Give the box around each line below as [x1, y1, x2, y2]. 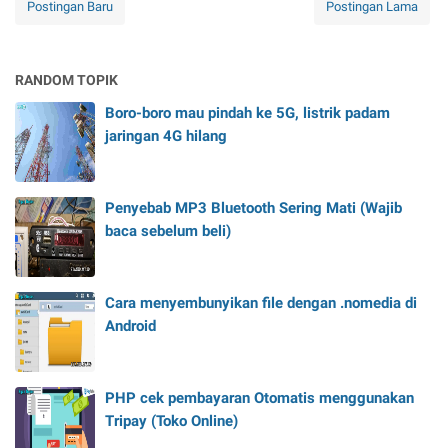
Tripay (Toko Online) [105, 412, 238, 431]
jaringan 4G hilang [105, 127, 227, 146]
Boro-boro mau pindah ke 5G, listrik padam [105, 104, 390, 123]
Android [105, 317, 156, 336]
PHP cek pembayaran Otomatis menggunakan [105, 389, 414, 408]
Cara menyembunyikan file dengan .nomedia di [105, 294, 417, 313]
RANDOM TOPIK [15, 72, 118, 89]
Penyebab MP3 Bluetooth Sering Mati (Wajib [105, 199, 402, 218]
